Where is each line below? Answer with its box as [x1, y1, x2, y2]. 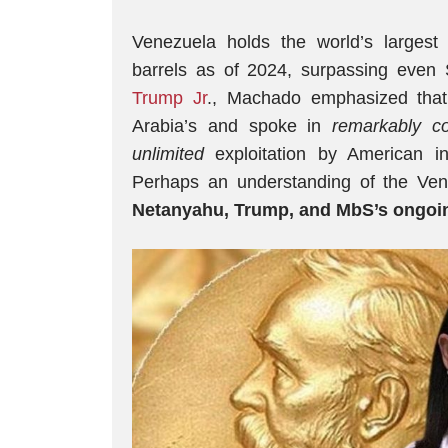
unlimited [132, 144, 204, 164]
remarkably [332, 116, 422, 136]
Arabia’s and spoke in [132, 116, 333, 136]
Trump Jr [132, 88, 207, 108]
